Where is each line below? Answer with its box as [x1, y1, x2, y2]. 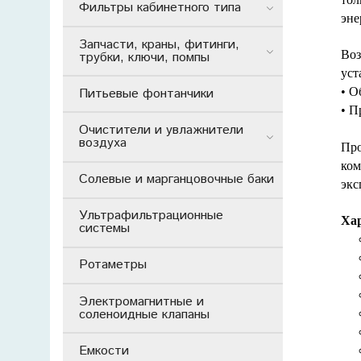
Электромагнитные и [79, 292, 204, 311]
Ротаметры [79, 255, 147, 275]
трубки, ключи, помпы [79, 48, 210, 67]
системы [79, 219, 130, 239]
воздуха [79, 133, 127, 152]
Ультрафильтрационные [79, 206, 223, 226]
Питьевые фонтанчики [79, 84, 214, 103]
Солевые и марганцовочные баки [79, 170, 274, 189]
